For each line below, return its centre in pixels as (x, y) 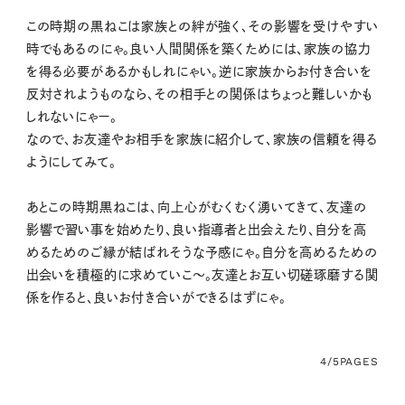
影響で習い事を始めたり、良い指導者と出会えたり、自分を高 (196, 230)
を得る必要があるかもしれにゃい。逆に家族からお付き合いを (199, 72)
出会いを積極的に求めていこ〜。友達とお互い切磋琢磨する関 (202, 275)
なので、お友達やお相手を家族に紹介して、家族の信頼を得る (202, 140)
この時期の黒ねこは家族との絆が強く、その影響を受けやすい (202, 27)
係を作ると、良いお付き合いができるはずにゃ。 (156, 298)
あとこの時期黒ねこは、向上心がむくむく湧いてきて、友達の (196, 207)
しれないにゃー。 (71, 117)
